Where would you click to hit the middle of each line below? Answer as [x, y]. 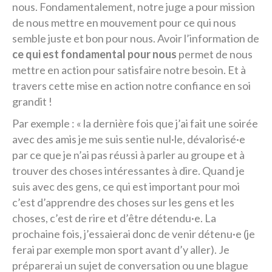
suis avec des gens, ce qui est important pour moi [126, 186]
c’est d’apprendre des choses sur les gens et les [123, 202]
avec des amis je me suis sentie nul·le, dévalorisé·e [129, 139]
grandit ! [32, 101]
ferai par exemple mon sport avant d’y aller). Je [121, 250]
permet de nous [215, 54]
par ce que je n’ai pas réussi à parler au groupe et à [128, 155]
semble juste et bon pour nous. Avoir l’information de [136, 38]
